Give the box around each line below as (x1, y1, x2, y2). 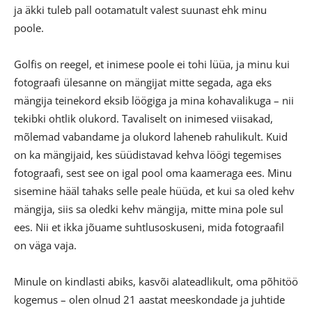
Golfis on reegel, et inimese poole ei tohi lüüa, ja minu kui (14, 57, 290, 72)
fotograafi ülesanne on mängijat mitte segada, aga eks (14, 75, 272, 90)
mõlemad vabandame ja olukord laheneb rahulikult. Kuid (14, 130, 288, 144)
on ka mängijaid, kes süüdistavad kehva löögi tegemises (14, 148, 281, 162)
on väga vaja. (14, 238, 77, 253)
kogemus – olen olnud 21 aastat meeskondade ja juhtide (14, 292, 285, 307)
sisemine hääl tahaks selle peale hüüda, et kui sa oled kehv (14, 184, 295, 198)
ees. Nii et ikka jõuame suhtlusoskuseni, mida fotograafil (14, 220, 284, 235)
